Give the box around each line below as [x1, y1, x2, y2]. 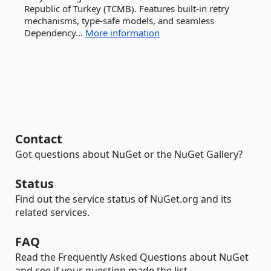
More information [85, 27, 160, 39]
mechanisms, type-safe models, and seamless [24, 15, 214, 27]
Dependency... [24, 27, 85, 39]
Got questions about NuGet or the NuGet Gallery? [15, 148, 243, 161]
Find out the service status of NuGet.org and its [15, 192, 232, 206]
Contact [15, 131, 62, 147]
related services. [15, 206, 90, 219]
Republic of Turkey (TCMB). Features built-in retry [24, 2, 229, 15]
